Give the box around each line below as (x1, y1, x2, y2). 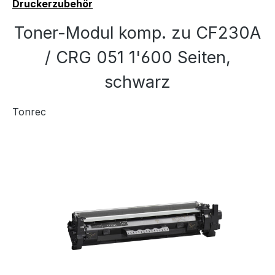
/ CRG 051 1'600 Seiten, (44, 47, 231, 68)
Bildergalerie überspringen (12, 144, 134, 157)
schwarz (104, 72, 171, 92)
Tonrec (12, 106, 46, 118)
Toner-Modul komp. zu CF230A (14, 23, 261, 43)
